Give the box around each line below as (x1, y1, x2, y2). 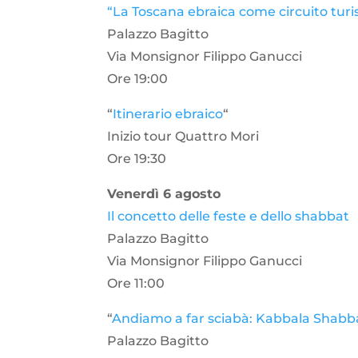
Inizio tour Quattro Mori (107, 129, 260, 145)
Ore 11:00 (107, 276, 165, 292)
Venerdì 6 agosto (107, 186, 221, 202)
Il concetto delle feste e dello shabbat (107, 209, 350, 225)
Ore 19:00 (107, 71, 169, 87)
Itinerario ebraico (113, 106, 224, 122)
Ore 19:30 (107, 151, 167, 167)
